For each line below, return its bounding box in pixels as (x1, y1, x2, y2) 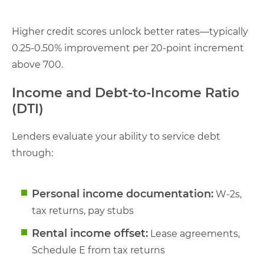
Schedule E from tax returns (32, 244, 165, 256)
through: (12, 147, 53, 159)
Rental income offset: (32, 226, 148, 240)
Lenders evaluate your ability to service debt (12, 130, 220, 142)
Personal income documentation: (32, 187, 213, 200)
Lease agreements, (148, 227, 240, 239)
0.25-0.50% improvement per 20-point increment (12, 42, 244, 54)
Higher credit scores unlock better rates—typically (12, 25, 248, 37)
